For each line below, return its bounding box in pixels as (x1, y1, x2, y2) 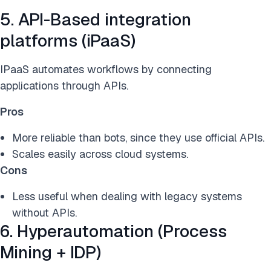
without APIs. (12, 206, 77, 220)
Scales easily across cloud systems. (12, 147, 188, 162)
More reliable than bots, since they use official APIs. (12, 131, 264, 145)
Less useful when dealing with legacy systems (12, 189, 242, 204)
